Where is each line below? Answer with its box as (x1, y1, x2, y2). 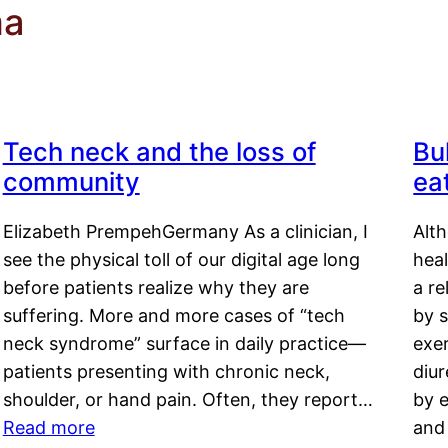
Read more (2, 417, 95, 439)
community (2, 166, 140, 198)
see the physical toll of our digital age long (2, 249, 360, 271)
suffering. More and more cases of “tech (2, 305, 345, 327)
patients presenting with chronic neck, (2, 361, 330, 383)
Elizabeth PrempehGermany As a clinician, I (2, 221, 368, 243)
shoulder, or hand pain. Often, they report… (2, 389, 373, 411)
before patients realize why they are (2, 277, 309, 299)
